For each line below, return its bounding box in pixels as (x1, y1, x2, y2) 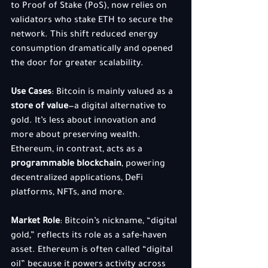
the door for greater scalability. (11, 59, 144, 69)
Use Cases (11, 88, 51, 98)
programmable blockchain (11, 160, 121, 169)
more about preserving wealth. (11, 131, 143, 141)
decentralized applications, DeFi (11, 174, 145, 184)
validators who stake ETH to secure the (11, 16, 175, 26)
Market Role (11, 217, 60, 227)
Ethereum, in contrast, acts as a (11, 145, 145, 155)
